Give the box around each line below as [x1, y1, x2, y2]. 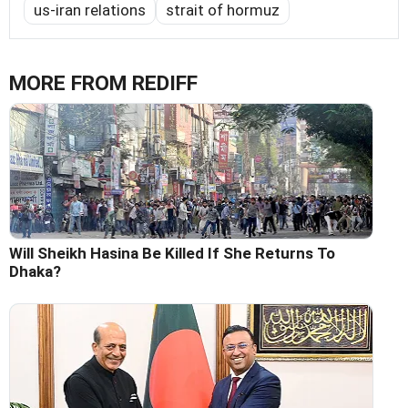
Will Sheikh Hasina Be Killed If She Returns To [9, 244, 335, 263]
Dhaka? [9, 262, 61, 281]
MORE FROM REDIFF [9, 71, 198, 97]
